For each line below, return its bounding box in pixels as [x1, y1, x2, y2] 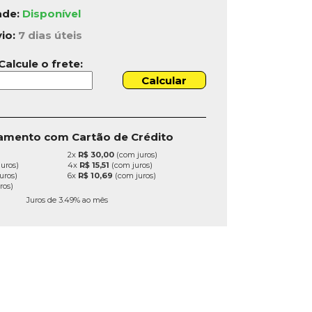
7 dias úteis [17, 28, 82, 42]
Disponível [22, 6, 81, 20]
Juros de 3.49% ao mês [26, 195, 109, 205]
